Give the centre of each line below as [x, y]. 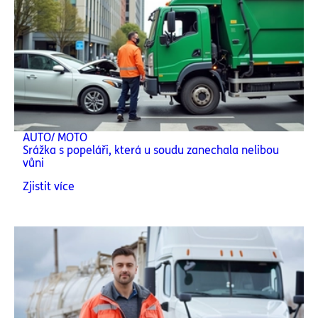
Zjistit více [49, 186]
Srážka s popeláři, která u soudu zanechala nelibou [151, 150]
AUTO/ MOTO [55, 137]
